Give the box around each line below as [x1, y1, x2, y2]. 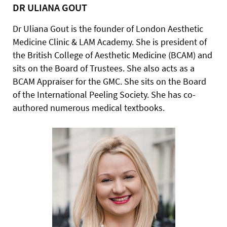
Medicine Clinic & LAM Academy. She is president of [13, 36, 207, 48]
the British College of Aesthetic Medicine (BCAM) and [13, 49, 212, 61]
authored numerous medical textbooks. [13, 102, 165, 113]
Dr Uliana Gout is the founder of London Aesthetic [13, 23, 203, 34]
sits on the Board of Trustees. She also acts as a [13, 62, 195, 74]
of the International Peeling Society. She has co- [13, 89, 196, 100]
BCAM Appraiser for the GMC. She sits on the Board [13, 75, 206, 87]
